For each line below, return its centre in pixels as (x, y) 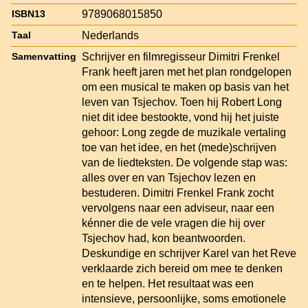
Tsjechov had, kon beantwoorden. (164, 238)
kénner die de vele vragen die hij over (173, 223)
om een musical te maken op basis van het (185, 87)
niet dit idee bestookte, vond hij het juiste (180, 117)
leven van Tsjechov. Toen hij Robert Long (182, 102)
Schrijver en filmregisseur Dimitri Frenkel (181, 56)
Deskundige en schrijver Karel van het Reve (189, 253)
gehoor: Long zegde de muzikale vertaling (184, 132)
